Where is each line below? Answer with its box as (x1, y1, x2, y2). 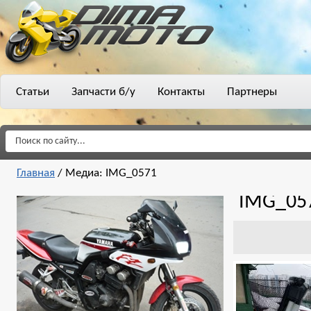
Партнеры (227, 86, 277, 98)
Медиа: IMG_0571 (65, 167, 157, 179)
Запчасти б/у (72, 86, 135, 98)
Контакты (158, 86, 205, 98)
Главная (17, 167, 55, 179)
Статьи (16, 86, 49, 98)
